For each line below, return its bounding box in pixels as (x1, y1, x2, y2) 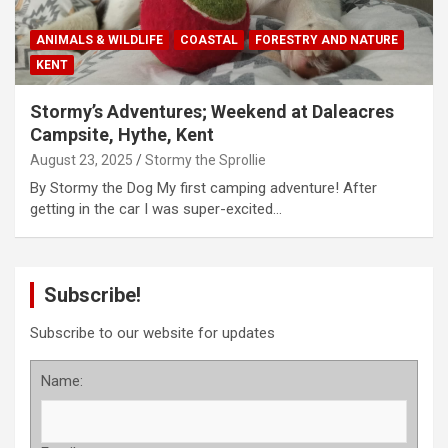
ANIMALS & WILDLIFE (36, 33, 163, 48)
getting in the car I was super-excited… (30, 200, 282, 219)
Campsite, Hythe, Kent (30, 124, 214, 146)
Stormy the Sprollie (145, 152, 266, 169)
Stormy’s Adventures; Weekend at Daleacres (30, 101, 394, 123)
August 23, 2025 (30, 152, 133, 169)
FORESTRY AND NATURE (255, 33, 398, 48)
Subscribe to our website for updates (30, 324, 275, 343)
